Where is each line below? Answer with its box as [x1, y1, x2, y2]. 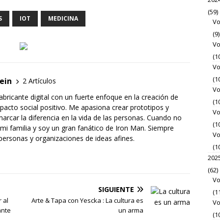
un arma [118, 205, 144, 215]
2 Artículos [23, 76, 56, 86]
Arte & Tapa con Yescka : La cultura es [31, 195, 144, 205]
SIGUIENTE [98, 184, 135, 194]
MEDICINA [48, 14, 78, 23]
